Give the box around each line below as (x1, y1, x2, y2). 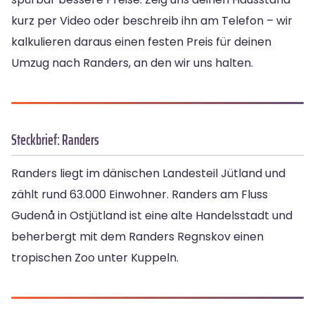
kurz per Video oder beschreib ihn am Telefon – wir (11, 13, 292, 30)
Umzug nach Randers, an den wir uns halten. (11, 55, 253, 72)
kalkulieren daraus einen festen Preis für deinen (11, 34, 271, 51)
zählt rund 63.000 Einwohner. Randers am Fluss (11, 186, 268, 203)
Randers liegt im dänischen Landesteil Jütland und (11, 165, 285, 182)
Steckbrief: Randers (11, 128, 99, 152)
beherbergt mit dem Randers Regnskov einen (11, 229, 264, 245)
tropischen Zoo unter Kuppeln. (11, 250, 179, 266)
